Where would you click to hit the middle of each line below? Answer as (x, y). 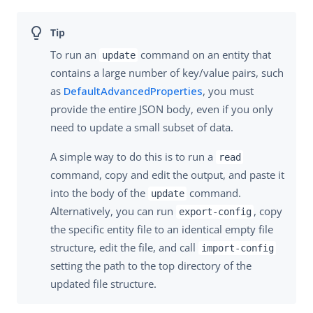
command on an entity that (205, 54)
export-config (215, 211)
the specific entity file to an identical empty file (162, 229)
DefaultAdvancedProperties (133, 90)
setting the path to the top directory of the (151, 265)
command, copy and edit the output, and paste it (167, 174)
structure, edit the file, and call (124, 247)
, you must (228, 90)
